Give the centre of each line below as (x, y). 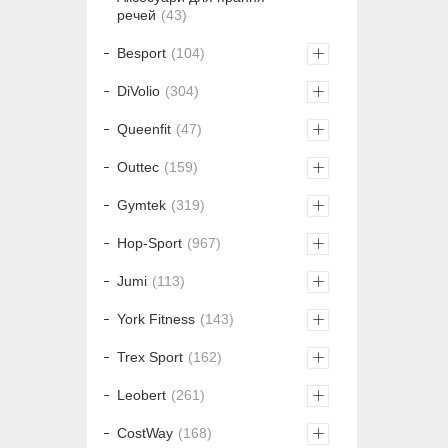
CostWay (145, 433)
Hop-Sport (149, 243)
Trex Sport (150, 357)
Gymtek (141, 205)
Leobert (141, 395)
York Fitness (156, 319)
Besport (141, 53)
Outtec (138, 167)
